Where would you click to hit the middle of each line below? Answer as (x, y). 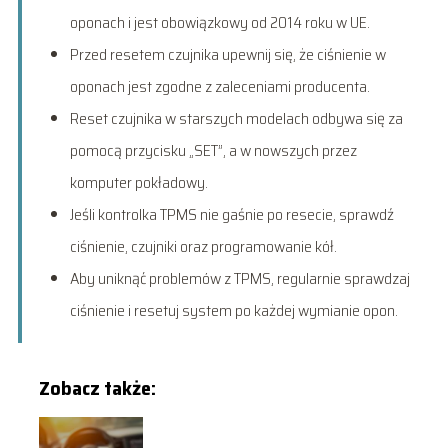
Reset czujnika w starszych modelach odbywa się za (236, 118)
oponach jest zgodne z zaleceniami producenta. (219, 86)
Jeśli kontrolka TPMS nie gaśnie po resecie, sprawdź (231, 214)
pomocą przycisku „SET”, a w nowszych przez (213, 150)
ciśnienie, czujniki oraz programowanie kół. (203, 246)
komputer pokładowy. (138, 182)
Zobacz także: (97, 387)
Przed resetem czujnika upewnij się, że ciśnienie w (227, 54)
